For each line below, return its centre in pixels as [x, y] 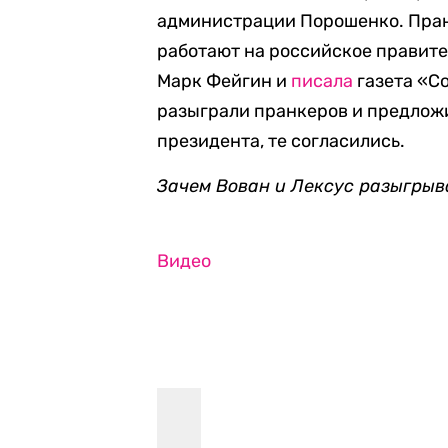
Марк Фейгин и [224, 81]
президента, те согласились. [281, 141]
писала [322, 81]
